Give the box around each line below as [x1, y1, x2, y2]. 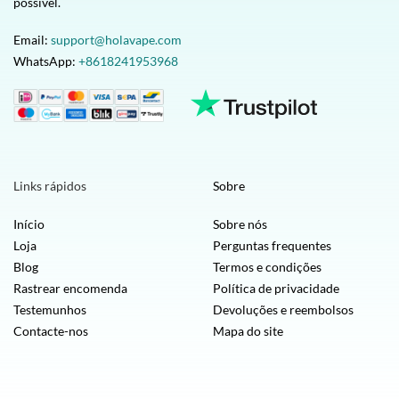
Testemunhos [13, 301, 86, 317]
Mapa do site [213, 322, 283, 338]
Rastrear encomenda [13, 280, 127, 296]
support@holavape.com [51, 32, 182, 48]
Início [13, 216, 45, 232]
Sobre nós [213, 216, 267, 232]
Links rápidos [13, 178, 86, 194]
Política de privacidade [213, 280, 339, 296]
